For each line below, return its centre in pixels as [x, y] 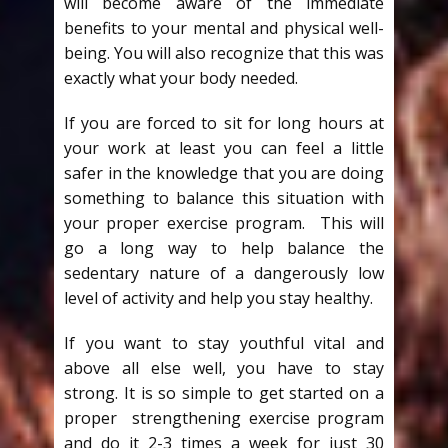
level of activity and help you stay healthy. [218, 298]
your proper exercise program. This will [224, 223]
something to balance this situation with [224, 198]
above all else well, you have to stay [224, 368]
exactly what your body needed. [181, 78]
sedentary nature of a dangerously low [224, 273]
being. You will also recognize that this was [224, 53]
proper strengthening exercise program [224, 418]
